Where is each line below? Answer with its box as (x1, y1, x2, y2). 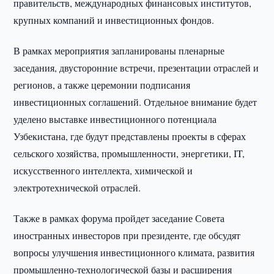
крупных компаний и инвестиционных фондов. (13, 13, 215, 26)
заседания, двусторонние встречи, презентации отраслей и (13, 61, 259, 74)
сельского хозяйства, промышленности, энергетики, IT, (13, 147, 245, 160)
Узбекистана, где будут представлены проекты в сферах (13, 130, 246, 143)
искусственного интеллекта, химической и (13, 164, 193, 177)
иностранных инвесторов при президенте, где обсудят (13, 229, 241, 242)
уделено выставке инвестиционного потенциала (13, 113, 217, 125)
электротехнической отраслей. (13, 181, 141, 194)
